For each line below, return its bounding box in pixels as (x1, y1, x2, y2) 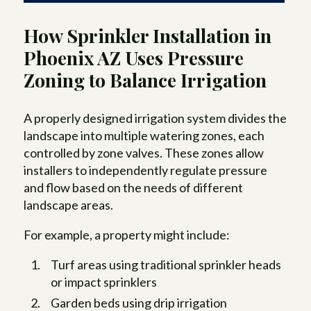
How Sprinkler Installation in (24, 23, 272, 49)
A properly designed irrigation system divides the (24, 110, 287, 126)
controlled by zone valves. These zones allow (24, 145, 264, 161)
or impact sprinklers (51, 274, 158, 290)
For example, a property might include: (24, 227, 230, 243)
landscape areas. (24, 197, 114, 213)
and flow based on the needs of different (24, 180, 244, 196)
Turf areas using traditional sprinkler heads (51, 257, 282, 273)
